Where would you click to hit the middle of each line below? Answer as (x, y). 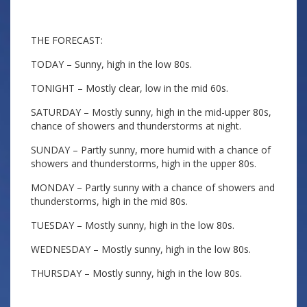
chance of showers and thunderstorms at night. (136, 126)
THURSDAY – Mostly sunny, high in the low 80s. (136, 273)
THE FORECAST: (67, 40)
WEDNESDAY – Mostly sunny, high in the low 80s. (141, 249)
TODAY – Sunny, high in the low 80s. (111, 64)
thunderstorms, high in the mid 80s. (109, 201)
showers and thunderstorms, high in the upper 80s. (144, 163)
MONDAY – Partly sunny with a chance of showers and (153, 187)
